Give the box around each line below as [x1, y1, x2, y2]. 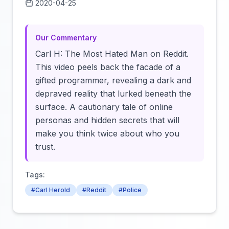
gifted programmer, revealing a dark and [35, 75, 191, 85]
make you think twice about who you [35, 128, 179, 139]
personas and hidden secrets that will [35, 115, 179, 125]
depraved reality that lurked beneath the [35, 88, 191, 99]
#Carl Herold [31, 186, 70, 194]
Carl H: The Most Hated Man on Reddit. [35, 49, 189, 59]
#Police [119, 186, 142, 194]
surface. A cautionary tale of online [35, 102, 173, 112]
